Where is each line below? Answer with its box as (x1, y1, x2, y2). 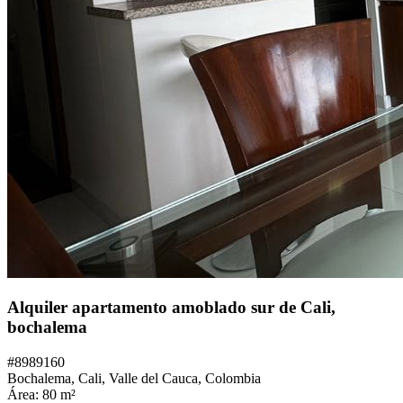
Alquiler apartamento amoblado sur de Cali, (7, 298, 336, 318)
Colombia (205, 370, 261, 386)
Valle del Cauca (109, 370, 198, 386)
